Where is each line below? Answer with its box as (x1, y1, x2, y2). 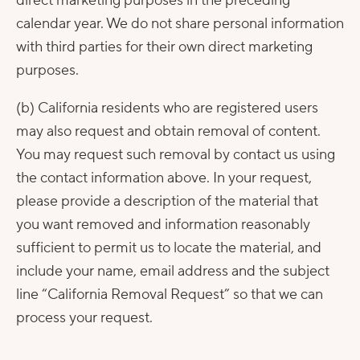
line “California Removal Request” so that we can (16, 285, 323, 304)
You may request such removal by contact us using (16, 145, 335, 164)
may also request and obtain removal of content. (16, 122, 321, 141)
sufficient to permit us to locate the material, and (16, 239, 321, 257)
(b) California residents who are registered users (16, 99, 318, 117)
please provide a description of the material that (16, 192, 318, 211)
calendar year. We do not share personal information (16, 14, 344, 33)
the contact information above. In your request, (16, 169, 312, 187)
